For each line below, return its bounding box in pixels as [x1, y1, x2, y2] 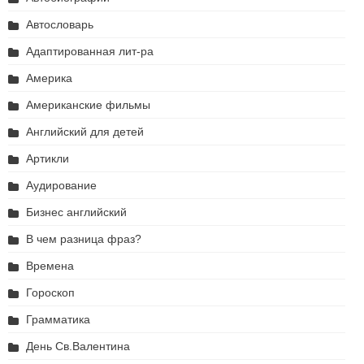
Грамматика [26, 313, 90, 327]
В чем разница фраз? [26, 232, 141, 246]
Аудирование [26, 179, 97, 193]
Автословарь [26, 18, 93, 32]
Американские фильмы [26, 98, 150, 112]
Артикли [26, 152, 69, 166]
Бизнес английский [26, 206, 127, 219]
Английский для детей [26, 125, 144, 139]
